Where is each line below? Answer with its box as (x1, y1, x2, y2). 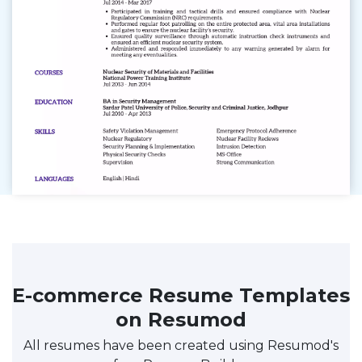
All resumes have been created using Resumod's (23, 337, 339, 353)
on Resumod (116, 307, 246, 331)
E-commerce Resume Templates (12, 283, 350, 307)
